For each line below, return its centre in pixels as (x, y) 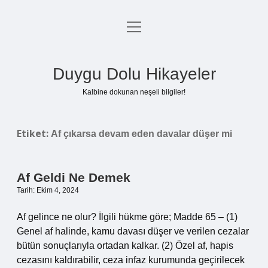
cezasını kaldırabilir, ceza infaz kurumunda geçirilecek (131, 260)
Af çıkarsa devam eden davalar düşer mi (141, 134)
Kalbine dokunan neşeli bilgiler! (134, 92)
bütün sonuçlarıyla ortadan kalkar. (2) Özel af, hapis (125, 246)
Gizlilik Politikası (134, 57)
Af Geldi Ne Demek (74, 177)
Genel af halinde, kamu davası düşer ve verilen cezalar (133, 231)
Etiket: (34, 133)
